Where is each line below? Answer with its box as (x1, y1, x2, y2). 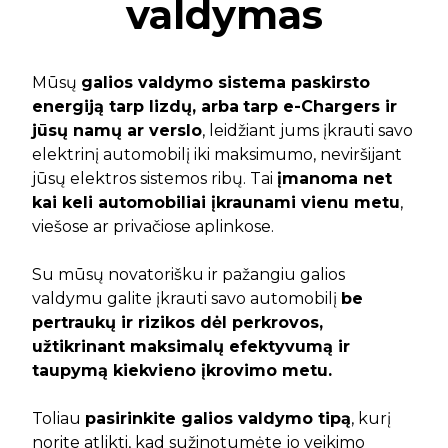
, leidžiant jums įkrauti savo (202, 121, 413, 140)
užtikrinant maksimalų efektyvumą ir (32, 337, 350, 356)
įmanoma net (277, 169, 392, 188)
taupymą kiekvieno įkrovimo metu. (32, 361, 332, 380)
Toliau (32, 409, 85, 428)
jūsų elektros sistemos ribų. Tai (32, 169, 277, 188)
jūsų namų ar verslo (32, 121, 202, 140)
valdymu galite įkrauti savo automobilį (32, 289, 341, 308)
